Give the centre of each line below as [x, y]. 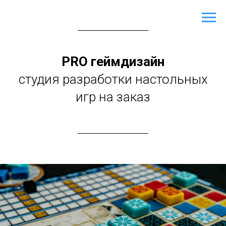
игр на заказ [113, 97]
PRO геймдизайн [113, 62]
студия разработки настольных [113, 79]
